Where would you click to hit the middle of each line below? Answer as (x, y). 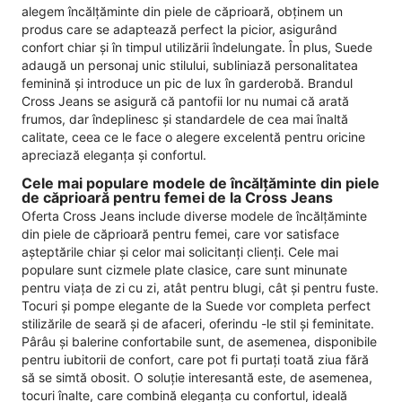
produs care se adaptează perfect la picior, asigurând (179, 30)
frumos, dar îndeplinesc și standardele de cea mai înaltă (185, 119)
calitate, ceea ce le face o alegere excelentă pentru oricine (193, 137)
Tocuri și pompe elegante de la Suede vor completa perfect (196, 305)
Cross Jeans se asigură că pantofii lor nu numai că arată (185, 101)
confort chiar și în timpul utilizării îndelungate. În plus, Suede (197, 48)
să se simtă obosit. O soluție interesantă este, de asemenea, (197, 377)
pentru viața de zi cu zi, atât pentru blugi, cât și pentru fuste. (200, 287)
